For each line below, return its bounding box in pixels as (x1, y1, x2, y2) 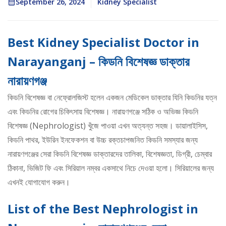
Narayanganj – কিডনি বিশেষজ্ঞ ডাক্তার (8, 52, 190, 70)
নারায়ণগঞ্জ (8, 72, 47, 89)
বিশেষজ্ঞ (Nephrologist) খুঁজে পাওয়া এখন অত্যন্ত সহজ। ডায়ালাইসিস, (8, 120, 208, 131)
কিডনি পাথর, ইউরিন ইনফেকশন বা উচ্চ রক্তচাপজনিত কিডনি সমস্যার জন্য (8, 134, 198, 145)
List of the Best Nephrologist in (8, 200, 198, 217)
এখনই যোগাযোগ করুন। (8, 176, 70, 188)
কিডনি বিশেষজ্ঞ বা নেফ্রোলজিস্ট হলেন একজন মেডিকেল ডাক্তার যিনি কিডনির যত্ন (8, 91, 217, 103)
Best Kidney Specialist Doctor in (8, 33, 199, 50)
